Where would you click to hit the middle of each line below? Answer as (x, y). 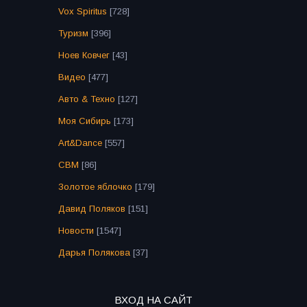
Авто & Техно (87, 99)
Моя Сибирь (85, 121)
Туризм (73, 34)
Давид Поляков (92, 209)
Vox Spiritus (83, 12)
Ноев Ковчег (84, 56)
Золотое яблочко (95, 187)
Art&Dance (80, 143)
